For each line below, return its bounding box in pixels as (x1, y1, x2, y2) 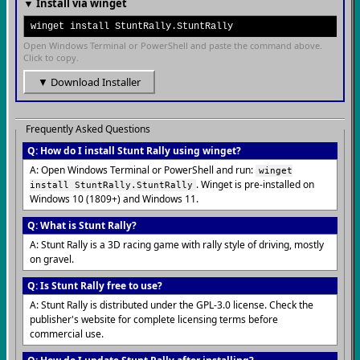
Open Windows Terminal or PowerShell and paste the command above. (23, 39, 322, 51)
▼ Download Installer (38, 75, 141, 89)
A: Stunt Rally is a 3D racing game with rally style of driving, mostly (30, 238, 324, 252)
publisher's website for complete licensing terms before (30, 313, 278, 326)
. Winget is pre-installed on (196, 178, 314, 191)
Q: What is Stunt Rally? (27, 219, 137, 232)
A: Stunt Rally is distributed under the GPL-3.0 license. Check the (30, 298, 313, 312)
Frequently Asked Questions (26, 122, 150, 136)
